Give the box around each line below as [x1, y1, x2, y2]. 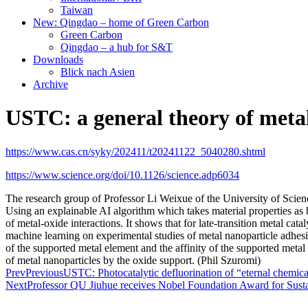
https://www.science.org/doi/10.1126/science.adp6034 [5, 168, 239, 181]
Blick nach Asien [60, 66, 135, 78]
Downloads [33, 54, 83, 65]
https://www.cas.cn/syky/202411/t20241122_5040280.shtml [5, 145, 265, 157]
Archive [33, 78, 68, 90]
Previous [25, 266, 63, 278]
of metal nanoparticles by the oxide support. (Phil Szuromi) [5, 254, 261, 266]
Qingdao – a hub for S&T [60, 41, 173, 53]
